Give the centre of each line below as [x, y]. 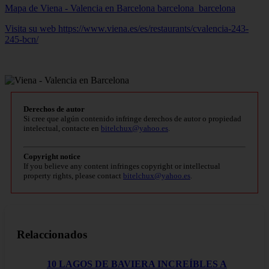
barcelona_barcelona [196, 8]
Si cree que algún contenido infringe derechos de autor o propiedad [132, 118]
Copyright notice [52, 156]
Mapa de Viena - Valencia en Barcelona [81, 8]
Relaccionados [52, 235]
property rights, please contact [73, 175]
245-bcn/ [22, 39]
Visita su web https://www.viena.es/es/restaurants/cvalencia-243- [127, 28]
